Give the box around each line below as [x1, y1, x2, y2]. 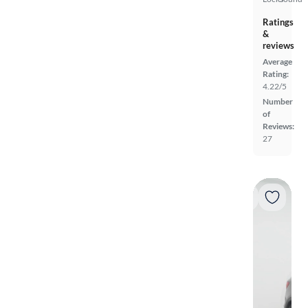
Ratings [263, 16, 294, 27]
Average [263, 56, 292, 67]
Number [263, 96, 293, 107]
